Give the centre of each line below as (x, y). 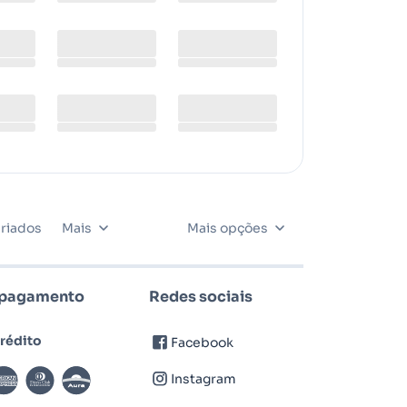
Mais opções (228, 228)
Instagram (203, 379)
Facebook (202, 342)
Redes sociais (201, 297)
